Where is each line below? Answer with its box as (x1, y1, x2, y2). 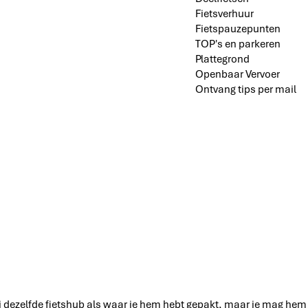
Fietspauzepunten (195, 21, 280, 36)
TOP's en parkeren (195, 36, 280, 51)
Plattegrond (195, 52, 250, 66)
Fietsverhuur (195, 6, 254, 21)
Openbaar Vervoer (195, 67, 280, 81)
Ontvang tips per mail (195, 82, 296, 96)
